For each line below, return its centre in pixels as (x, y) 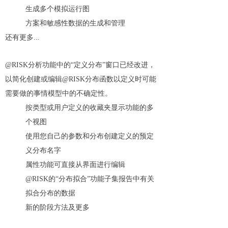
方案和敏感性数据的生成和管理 (75, 23)
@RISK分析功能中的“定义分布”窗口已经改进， (80, 65)
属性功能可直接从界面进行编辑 (75, 165)
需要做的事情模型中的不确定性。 (59, 93)
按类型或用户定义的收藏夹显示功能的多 (90, 108)
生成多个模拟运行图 (58, 9)
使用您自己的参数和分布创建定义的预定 (90, 136)
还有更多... (22, 37)
